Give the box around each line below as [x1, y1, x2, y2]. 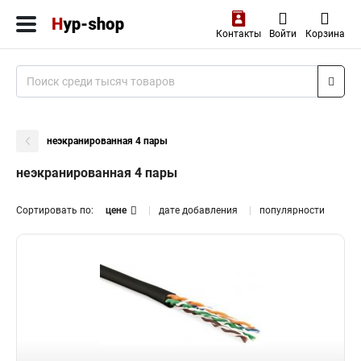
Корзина [305, 28, 345, 39]
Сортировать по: [16, 205, 93, 216]
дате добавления [159, 205, 238, 216]
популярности [259, 205, 325, 216]
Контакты [215, 28, 261, 39]
